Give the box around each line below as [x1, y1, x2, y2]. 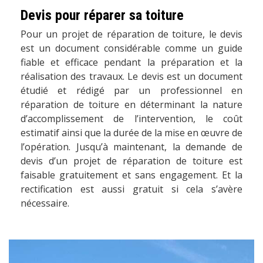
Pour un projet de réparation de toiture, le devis [21, 28, 242, 41]
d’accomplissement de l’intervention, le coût [21, 112, 242, 126]
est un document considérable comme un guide [21, 42, 242, 55]
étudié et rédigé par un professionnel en [21, 84, 242, 97]
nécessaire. [21, 197, 69, 210]
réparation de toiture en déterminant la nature [21, 98, 242, 112]
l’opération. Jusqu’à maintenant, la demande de [21, 140, 242, 154]
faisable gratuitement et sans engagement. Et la [21, 168, 242, 182]
